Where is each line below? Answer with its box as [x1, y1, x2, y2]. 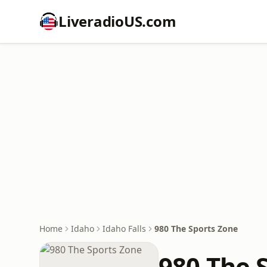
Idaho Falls [103, 223, 146, 234]
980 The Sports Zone [154, 223, 238, 234]
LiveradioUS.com [58, 11, 176, 31]
